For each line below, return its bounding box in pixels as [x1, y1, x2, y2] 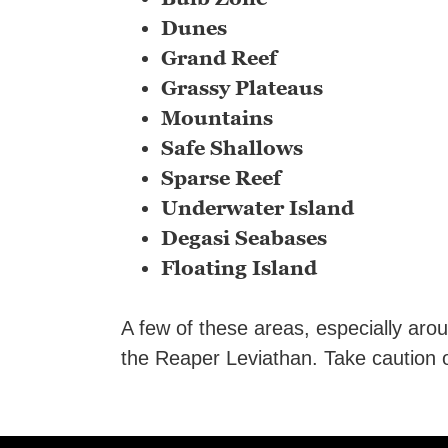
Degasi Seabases [161, 225, 327, 250]
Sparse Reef [161, 165, 281, 190]
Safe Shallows [161, 135, 303, 160]
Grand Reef [161, 45, 277, 70]
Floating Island [161, 255, 317, 280]
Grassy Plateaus [161, 75, 323, 100]
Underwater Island [161, 195, 354, 220]
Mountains [161, 105, 273, 130]
